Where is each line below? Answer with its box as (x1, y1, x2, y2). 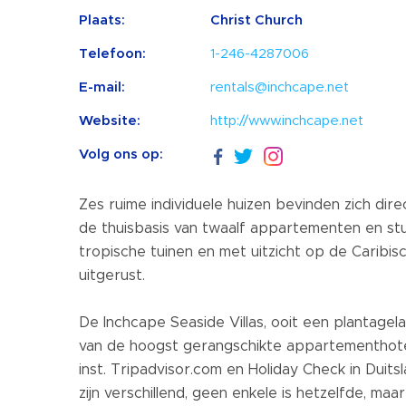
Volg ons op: (79, 147, 163, 161)
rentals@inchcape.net (210, 80, 349, 94)
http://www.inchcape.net (210, 113, 363, 128)
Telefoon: (79, 46, 146, 61)
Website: (79, 113, 140, 128)
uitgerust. (79, 268, 145, 284)
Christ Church (210, 13, 303, 27)
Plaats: (79, 13, 125, 27)
